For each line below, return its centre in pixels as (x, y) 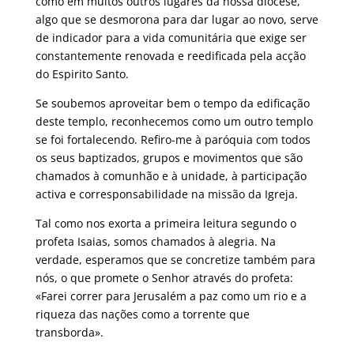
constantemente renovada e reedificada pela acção (170, 55)
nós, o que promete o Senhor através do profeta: (164, 277)
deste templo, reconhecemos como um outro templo (174, 121)
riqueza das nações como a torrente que (142, 314)
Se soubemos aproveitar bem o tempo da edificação (172, 103)
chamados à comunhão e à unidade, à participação (171, 175)
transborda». (69, 332)
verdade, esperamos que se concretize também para (175, 259)
